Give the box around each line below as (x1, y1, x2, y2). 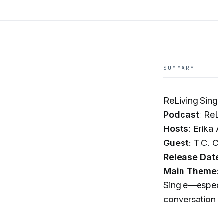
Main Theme (163, 166, 217, 176)
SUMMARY (163, 64, 195, 71)
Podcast (163, 109, 199, 120)
